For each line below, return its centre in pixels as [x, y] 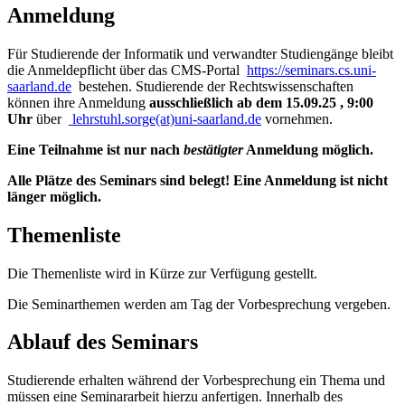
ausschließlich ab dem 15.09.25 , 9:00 [261, 102]
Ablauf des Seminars [103, 342]
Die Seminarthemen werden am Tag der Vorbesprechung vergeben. [199, 304]
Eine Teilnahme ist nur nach [95, 149]
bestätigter [213, 149]
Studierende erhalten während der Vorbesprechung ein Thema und [196, 381]
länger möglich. [54, 196]
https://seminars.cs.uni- [311, 70]
